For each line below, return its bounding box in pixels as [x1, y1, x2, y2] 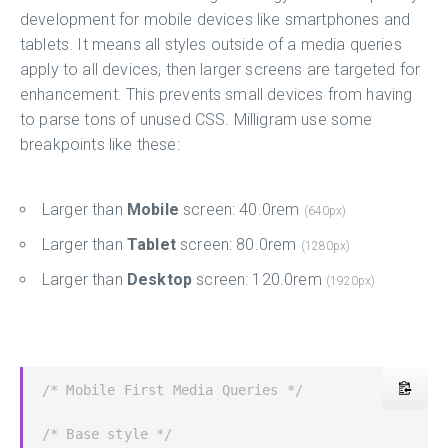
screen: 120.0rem [192, 269, 326, 289]
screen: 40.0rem [178, 199, 304, 219]
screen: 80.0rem [175, 234, 301, 254]
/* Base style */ [42, 425, 173, 442]
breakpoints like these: [20, 134, 180, 154]
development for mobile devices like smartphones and [20, 9, 411, 29]
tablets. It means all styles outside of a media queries [20, 34, 402, 54]
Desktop [126, 269, 193, 289]
